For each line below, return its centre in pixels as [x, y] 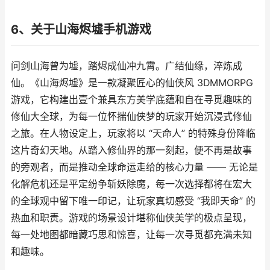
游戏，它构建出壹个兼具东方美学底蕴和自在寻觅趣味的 [131, 100]
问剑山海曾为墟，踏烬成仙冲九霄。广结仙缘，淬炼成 [127, 66]
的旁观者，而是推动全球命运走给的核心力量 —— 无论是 [134, 167]
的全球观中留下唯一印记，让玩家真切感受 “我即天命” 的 [133, 201]
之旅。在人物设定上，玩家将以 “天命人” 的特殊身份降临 [133, 133]
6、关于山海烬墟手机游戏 [81, 30]
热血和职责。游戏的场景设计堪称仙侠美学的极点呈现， [131, 218]
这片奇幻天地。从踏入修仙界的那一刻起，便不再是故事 [131, 150]
